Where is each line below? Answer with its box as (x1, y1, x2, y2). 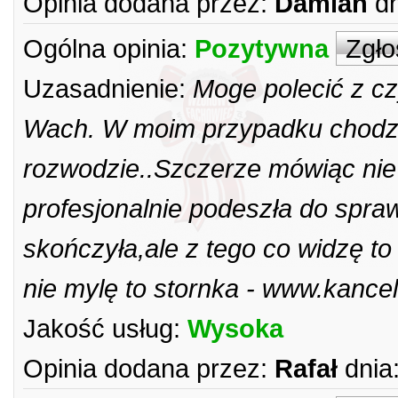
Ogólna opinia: (23, 34, 187, 63)
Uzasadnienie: (23, 74, 186, 103)
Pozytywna (195, 34, 329, 63)
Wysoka (187, 314, 283, 343)
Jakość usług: (23, 314, 180, 343)
